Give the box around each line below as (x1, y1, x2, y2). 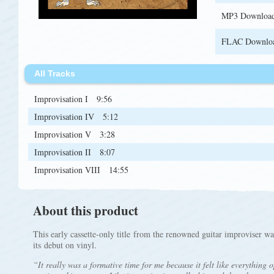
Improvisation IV (34, 111, 97, 122)
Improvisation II (34, 146, 94, 158)
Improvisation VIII (34, 164, 103, 176)
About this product (33, 201, 138, 220)
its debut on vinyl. (33, 239, 97, 251)
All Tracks (34, 68, 75, 78)
